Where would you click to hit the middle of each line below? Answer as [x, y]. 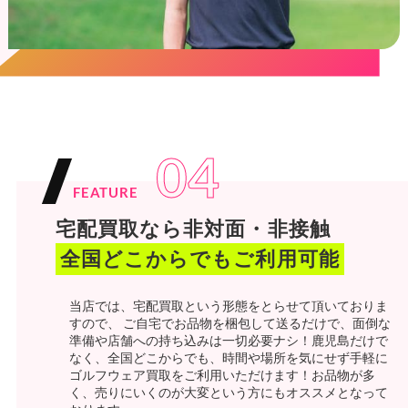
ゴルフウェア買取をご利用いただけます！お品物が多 [222, 374]
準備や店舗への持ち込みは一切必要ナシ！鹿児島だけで [228, 340]
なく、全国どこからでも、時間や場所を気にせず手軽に [228, 357]
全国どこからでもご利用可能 [199, 258]
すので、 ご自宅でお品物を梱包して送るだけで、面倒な [229, 322]
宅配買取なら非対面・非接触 [193, 228]
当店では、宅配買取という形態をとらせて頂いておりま [228, 305]
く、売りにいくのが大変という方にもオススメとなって [228, 392]
